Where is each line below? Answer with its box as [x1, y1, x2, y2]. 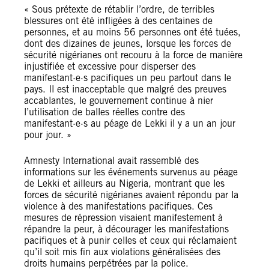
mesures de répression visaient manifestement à [24, 212, 223, 223]
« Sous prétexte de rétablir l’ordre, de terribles [24, 4, 214, 15]
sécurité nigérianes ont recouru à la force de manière [24, 49, 243, 61]
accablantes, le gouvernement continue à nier [24, 95, 213, 106]
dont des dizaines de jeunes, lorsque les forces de [24, 38, 231, 49]
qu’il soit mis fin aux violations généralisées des [24, 246, 220, 258]
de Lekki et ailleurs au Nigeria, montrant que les [24, 178, 225, 189]
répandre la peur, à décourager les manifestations [24, 223, 229, 235]
